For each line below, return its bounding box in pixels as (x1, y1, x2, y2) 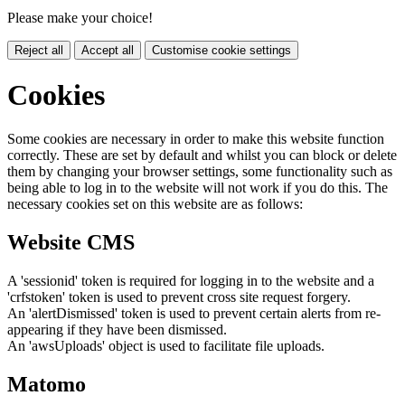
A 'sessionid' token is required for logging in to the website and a (7, 273, 374, 289)
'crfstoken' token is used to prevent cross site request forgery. (7, 289, 351, 306)
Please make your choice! (7, 9, 153, 25)
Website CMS (7, 231, 135, 255)
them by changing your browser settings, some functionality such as (7, 164, 392, 180)
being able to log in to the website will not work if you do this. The (7, 180, 388, 196)
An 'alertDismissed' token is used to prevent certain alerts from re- (7, 306, 381, 322)
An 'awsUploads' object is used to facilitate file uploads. (7, 338, 325, 354)
